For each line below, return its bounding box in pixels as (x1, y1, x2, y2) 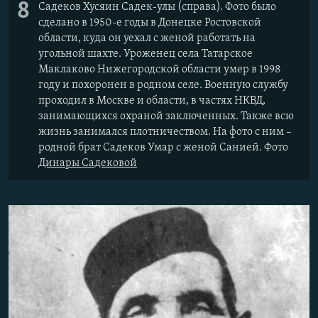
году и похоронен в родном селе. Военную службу (38, 79, 288, 92)
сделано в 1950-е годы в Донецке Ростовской (38, 17, 261, 29)
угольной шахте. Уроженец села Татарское (38, 48, 253, 60)
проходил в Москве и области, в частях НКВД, (38, 95, 265, 107)
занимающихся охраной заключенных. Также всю (38, 111, 294, 123)
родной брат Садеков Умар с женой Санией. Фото (38, 142, 288, 154)
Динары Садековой (38, 158, 137, 170)
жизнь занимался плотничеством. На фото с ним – (38, 126, 292, 138)
